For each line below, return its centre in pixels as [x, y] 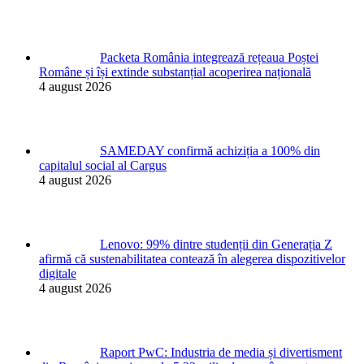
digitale [58, 274]
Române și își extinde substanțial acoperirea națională [175, 72]
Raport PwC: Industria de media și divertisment [221, 353]
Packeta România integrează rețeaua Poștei [209, 58]
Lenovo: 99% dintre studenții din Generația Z [216, 245]
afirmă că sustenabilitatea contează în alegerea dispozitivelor [192, 259]
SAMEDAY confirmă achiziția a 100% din [210, 151]
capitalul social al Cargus [103, 166]
